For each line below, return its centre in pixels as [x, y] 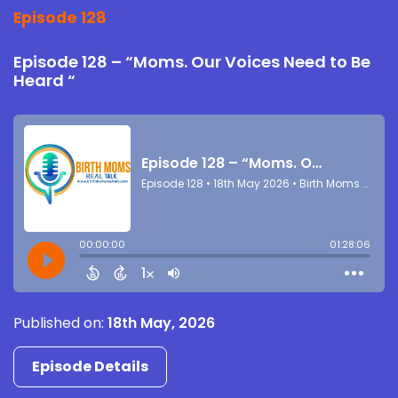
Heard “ [44, 80]
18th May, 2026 [161, 322]
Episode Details [90, 366]
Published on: [60, 322]
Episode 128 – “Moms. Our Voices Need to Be [192, 61]
